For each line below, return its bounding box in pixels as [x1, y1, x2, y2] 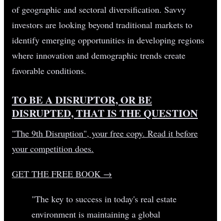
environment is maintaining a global [32, 208, 160, 220]
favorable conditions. [12, 64, 86, 76]
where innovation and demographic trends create [12, 49, 185, 61]
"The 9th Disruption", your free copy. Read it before [12, 127, 198, 139]
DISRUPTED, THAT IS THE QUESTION [12, 105, 198, 120]
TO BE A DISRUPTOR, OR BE [12, 92, 152, 107]
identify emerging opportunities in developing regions [12, 34, 204, 46]
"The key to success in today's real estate [32, 192, 177, 205]
